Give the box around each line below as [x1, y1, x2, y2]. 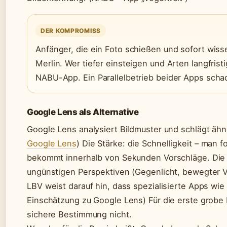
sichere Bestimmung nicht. [27, 209, 132, 219]
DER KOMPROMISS [41, 26, 101, 34]
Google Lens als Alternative [27, 106, 139, 117]
